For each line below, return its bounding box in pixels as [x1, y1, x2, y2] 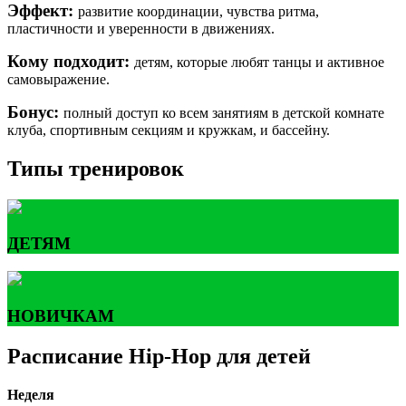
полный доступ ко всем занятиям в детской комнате [63, 104, 384, 121]
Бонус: [7, 101, 59, 121]
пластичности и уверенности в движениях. [7, 20, 275, 36]
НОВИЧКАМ [7, 305, 114, 325]
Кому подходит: [7, 51, 134, 71]
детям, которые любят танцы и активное [134, 53, 384, 70]
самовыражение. [7, 71, 110, 87]
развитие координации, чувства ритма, [78, 3, 319, 19]
